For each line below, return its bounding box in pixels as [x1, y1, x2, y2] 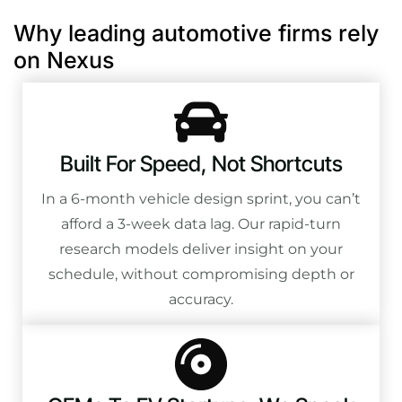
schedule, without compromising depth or [48, 265, 354, 283]
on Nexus [13, 46, 114, 74]
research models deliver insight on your [59, 240, 343, 258]
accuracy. [169, 290, 233, 308]
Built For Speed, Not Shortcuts [59, 150, 343, 177]
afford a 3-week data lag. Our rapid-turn [61, 214, 341, 232]
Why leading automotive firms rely [13, 19, 379, 47]
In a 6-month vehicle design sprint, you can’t [41, 189, 361, 207]
